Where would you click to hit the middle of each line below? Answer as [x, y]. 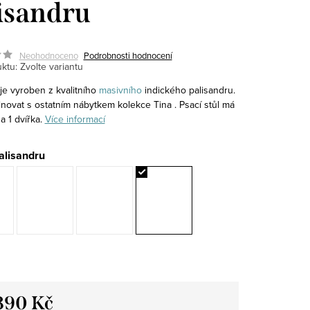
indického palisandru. [188, 90]
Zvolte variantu [51, 66]
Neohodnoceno [48, 55]
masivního [120, 90]
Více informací [75, 119]
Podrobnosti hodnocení [128, 55]
